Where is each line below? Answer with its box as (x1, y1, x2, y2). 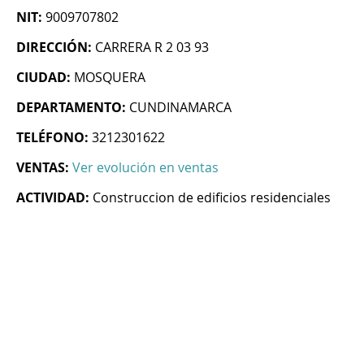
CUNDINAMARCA (129, 98, 232, 117)
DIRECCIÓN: (16, 38, 92, 57)
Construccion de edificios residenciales (93, 188, 331, 207)
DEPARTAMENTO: (16, 98, 126, 117)
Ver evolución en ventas (72, 158, 219, 177)
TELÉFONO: (16, 128, 89, 147)
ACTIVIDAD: (16, 188, 89, 207)
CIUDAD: (16, 68, 71, 87)
